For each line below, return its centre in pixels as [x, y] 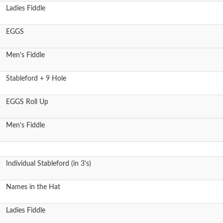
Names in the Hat [33, 187]
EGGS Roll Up [27, 102]
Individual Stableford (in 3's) [49, 164]
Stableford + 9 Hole [36, 79]
